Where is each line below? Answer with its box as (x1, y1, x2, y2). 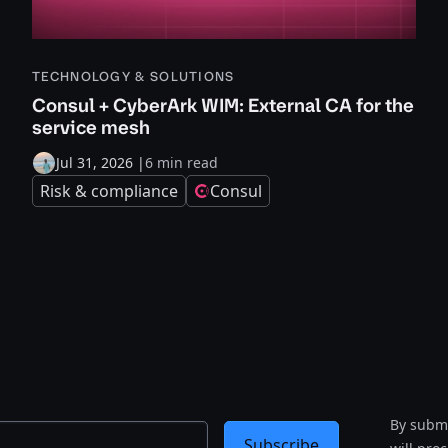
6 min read (145, 153, 218, 172)
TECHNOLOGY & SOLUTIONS (32, 68, 235, 85)
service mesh (32, 115, 150, 140)
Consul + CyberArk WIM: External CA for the (32, 93, 414, 118)
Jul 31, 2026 (56, 153, 133, 172)
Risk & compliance (40, 180, 178, 202)
